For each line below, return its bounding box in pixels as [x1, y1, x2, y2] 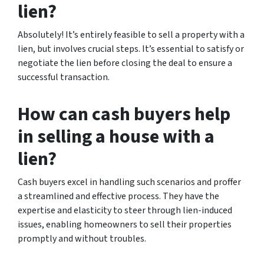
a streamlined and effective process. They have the [18, 189, 219, 203]
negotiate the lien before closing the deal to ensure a [18, 56, 232, 70]
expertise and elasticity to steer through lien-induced [18, 203, 232, 217]
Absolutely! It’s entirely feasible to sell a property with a [18, 28, 245, 41]
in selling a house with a [18, 123, 214, 150]
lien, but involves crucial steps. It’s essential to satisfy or [18, 42, 244, 55]
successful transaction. [18, 70, 110, 84]
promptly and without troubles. [18, 232, 146, 245]
